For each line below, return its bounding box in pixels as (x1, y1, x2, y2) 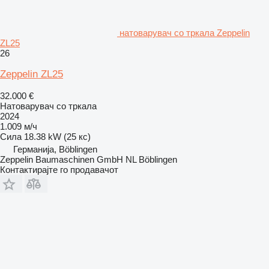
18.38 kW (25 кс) (24, 131, 91, 142)
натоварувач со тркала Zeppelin (119, 27, 250, 38)
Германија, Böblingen (13, 144, 97, 154)
